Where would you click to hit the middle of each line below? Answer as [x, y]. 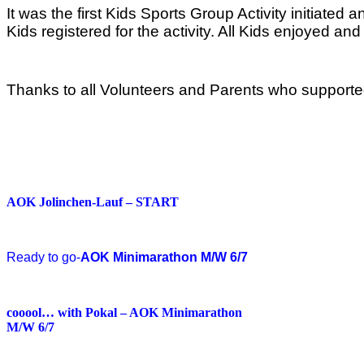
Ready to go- [43, 258]
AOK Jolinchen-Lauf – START [93, 202]
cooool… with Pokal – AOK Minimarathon [124, 313]
